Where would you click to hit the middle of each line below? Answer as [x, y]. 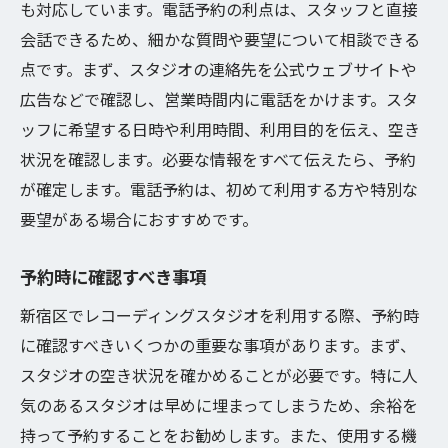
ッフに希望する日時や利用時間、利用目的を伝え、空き [220, 129]
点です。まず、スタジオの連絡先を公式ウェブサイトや [218, 69]
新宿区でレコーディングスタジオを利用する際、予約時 [219, 315]
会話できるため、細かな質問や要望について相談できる [220, 39]
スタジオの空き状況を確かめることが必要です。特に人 [219, 375]
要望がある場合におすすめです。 [139, 219]
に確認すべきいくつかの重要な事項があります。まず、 [218, 345]
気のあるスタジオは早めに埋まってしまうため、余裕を [219, 405]
